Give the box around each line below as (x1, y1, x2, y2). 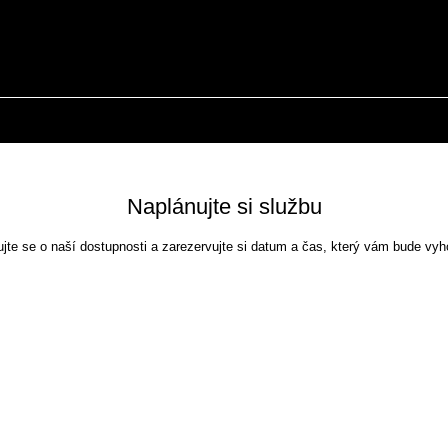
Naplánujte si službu (126, 194, 322, 219)
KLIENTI (131, 109, 199, 131)
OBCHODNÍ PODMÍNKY (229, 109, 426, 131)
